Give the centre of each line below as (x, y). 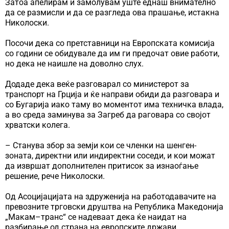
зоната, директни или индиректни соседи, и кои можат (110, 155)
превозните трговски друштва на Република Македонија (114, 207)
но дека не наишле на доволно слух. (74, 63)
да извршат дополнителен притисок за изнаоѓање (102, 166)
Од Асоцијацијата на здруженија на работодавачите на (111, 196)
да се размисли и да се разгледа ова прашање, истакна (112, 12)
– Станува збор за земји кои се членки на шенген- (101, 145)
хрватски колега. (38, 125)
